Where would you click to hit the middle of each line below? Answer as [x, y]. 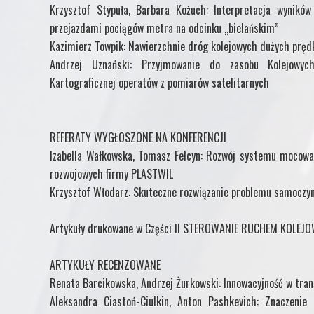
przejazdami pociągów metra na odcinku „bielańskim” [164, 28]
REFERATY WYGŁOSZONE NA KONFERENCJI [138, 137]
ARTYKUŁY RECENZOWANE [105, 265]
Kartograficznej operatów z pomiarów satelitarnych [159, 82]
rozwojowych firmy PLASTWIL [111, 173]
